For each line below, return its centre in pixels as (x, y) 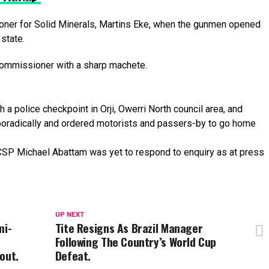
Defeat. (73, 255)
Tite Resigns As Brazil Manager (129, 228)
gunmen (211, 24)
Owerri (133, 109)
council (189, 109)
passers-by (183, 123)
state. (13, 39)
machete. (128, 65)
